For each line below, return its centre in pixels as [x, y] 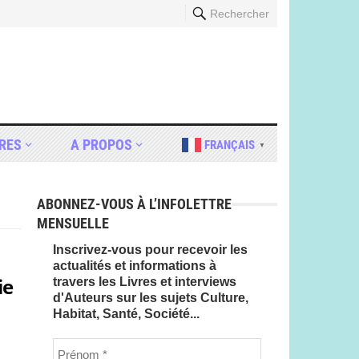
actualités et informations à [135, 266]
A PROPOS [102, 144]
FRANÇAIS [229, 145]
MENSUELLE [73, 223]
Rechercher [240, 14]
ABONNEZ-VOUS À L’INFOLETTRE [134, 204]
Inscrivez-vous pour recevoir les [150, 250]
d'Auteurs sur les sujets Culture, [151, 298]
